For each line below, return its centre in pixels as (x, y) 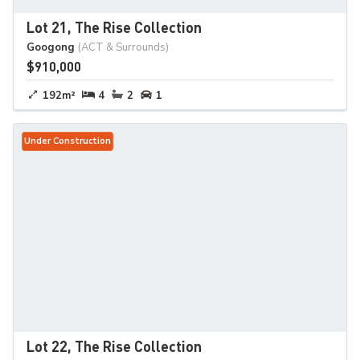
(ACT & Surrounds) (123, 48)
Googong (51, 48)
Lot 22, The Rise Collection (114, 346)
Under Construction (67, 141)
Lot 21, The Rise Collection (114, 27)
